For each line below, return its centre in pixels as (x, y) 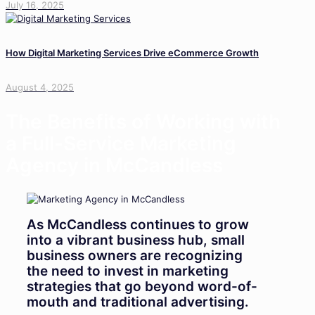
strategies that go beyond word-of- (142, 286)
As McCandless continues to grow (138, 224)
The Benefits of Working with (143, 121)
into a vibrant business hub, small (136, 240)
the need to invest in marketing (128, 271)
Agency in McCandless (114, 165)
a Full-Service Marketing (121, 143)
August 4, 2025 (40, 88)
